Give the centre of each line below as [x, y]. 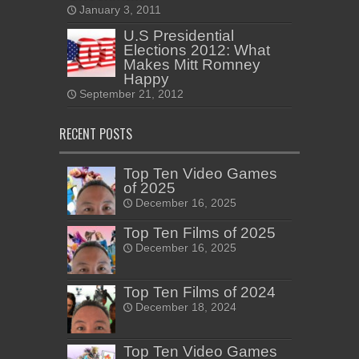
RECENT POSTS [96, 134]
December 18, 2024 [186, 308]
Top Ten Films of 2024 [200, 292]
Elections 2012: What [197, 50]
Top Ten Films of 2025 [200, 233]
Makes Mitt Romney [192, 65]
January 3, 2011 [120, 10]
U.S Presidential [179, 36]
